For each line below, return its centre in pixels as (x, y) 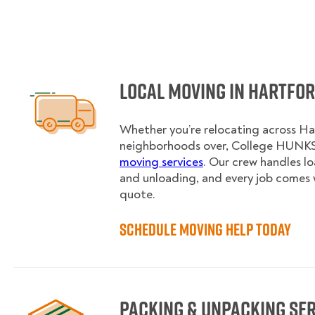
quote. (137, 194)
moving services (161, 162)
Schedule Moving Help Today (205, 229)
